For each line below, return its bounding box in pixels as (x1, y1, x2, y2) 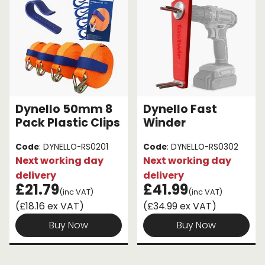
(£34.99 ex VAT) (143, 199, 216, 213)
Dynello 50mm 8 (15, 101, 112, 117)
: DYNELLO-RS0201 (39, 141, 108, 153)
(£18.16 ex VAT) (15, 199, 84, 213)
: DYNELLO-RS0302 (167, 141, 238, 153)
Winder (143, 114, 186, 131)
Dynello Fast (143, 101, 217, 117)
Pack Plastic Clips (15, 114, 120, 131)
